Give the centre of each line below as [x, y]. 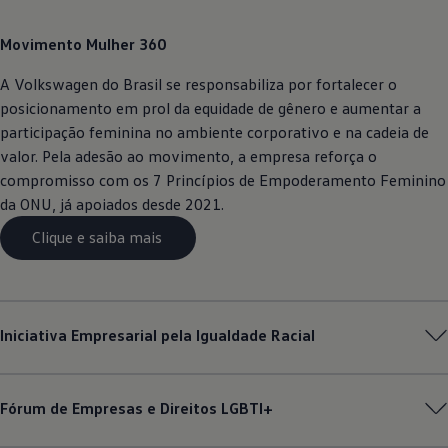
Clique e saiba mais [98, 237]
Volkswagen [56, 83]
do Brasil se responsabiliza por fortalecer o [247, 83]
